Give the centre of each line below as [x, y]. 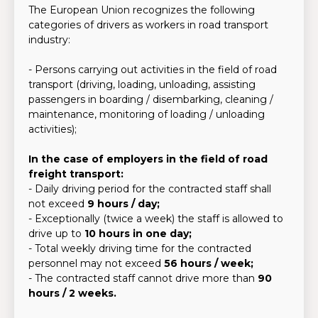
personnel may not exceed [96, 263]
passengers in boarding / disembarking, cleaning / [151, 99]
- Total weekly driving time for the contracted [140, 248]
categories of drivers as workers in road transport [148, 25]
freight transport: [76, 174]
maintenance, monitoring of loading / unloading [147, 114]
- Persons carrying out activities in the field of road [153, 70]
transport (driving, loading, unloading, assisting [142, 84]
